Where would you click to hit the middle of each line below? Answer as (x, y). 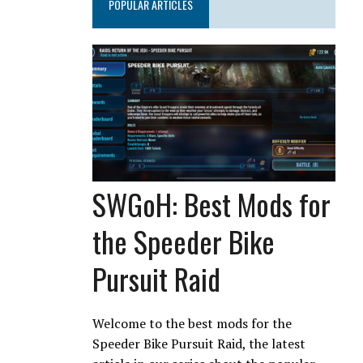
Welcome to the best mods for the (192, 323)
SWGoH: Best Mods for (212, 203)
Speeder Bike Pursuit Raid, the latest (199, 343)
